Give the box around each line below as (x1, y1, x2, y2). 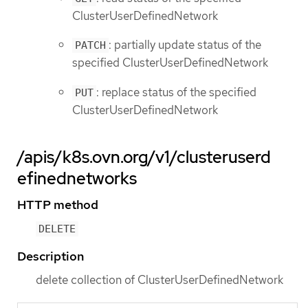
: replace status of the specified (96, 85, 256, 100)
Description (17, 248, 84, 265)
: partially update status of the (109, 37, 261, 53)
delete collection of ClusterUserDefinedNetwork (36, 272, 283, 288)
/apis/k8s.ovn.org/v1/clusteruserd (17, 146, 271, 168)
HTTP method (17, 197, 98, 213)
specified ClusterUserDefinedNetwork (72, 55, 268, 71)
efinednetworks (17, 168, 137, 190)
